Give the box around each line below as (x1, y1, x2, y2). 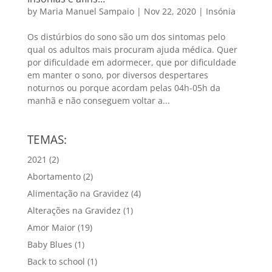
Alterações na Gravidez (27, 204, 121, 216)
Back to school (27, 255, 85, 267)
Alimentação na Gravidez (27, 187, 129, 199)
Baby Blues (27, 238, 72, 250)
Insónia (205, 5, 236, 17)
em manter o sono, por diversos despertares (27, 69, 208, 81)
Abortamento (27, 170, 81, 182)
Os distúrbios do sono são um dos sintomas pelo (27, 30, 225, 42)
